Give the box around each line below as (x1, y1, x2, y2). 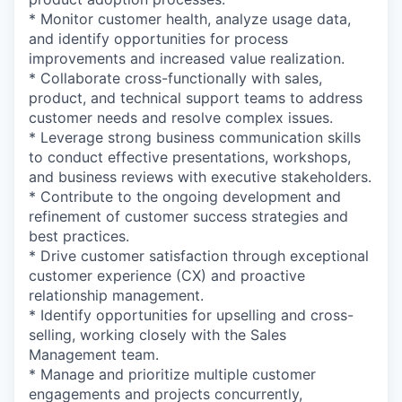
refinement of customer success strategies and (29, 207, 348, 225)
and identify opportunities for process (29, 30, 288, 48)
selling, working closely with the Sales (29, 326, 286, 344)
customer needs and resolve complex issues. (29, 109, 333, 127)
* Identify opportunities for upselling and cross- (29, 306, 354, 324)
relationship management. (29, 286, 204, 304)
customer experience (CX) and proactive (29, 267, 305, 284)
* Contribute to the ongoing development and (29, 188, 341, 205)
